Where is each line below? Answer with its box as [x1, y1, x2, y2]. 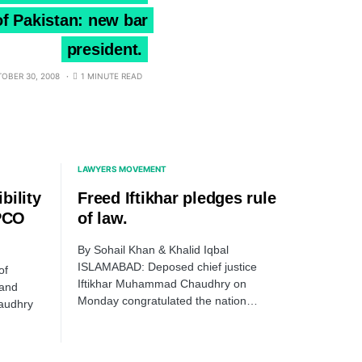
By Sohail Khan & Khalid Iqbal [78, 243, 229, 257]
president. [66, 40, 142, 59]
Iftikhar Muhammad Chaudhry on [78, 277, 246, 291]
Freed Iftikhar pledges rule [78, 189, 276, 208]
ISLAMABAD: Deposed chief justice [78, 260, 257, 274]
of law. [78, 209, 128, 228]
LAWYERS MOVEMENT [78, 164, 166, 175]
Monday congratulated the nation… [78, 294, 258, 308]
